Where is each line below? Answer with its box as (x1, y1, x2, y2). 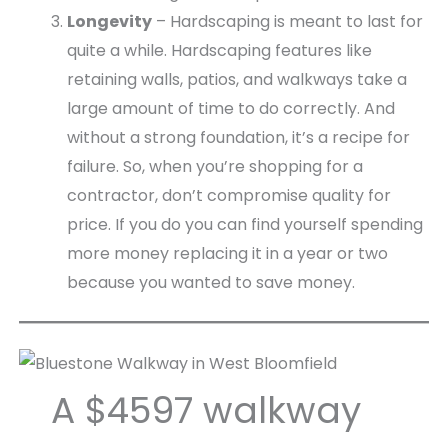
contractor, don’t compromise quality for (66, 184, 391, 207)
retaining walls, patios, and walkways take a (66, 68, 407, 91)
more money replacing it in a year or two (66, 242, 388, 265)
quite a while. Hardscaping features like (66, 39, 372, 62)
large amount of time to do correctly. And (66, 97, 395, 120)
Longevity (66, 10, 152, 33)
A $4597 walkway (51, 385, 362, 437)
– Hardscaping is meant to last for (151, 10, 423, 33)
